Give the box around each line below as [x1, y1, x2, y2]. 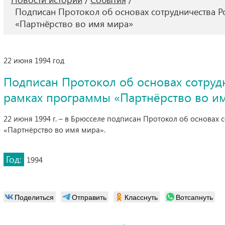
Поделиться [14, 192, 54, 202]
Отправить [71, 192, 106, 202]
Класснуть [124, 192, 158, 202]
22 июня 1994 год [3, 55, 64, 65]
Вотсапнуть [175, 192, 213, 202]
